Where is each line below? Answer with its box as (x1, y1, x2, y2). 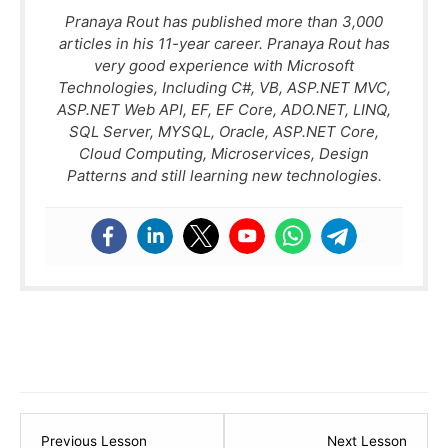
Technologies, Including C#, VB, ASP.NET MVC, (57, 78, 391, 98)
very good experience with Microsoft (94, 56, 354, 76)
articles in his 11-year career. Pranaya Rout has (58, 34, 390, 54)
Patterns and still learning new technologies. (66, 166, 382, 186)
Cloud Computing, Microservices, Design (79, 144, 369, 164)
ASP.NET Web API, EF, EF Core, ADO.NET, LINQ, (57, 100, 391, 120)
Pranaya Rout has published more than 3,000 (65, 12, 383, 32)
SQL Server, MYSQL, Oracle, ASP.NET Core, (69, 122, 379, 142)
